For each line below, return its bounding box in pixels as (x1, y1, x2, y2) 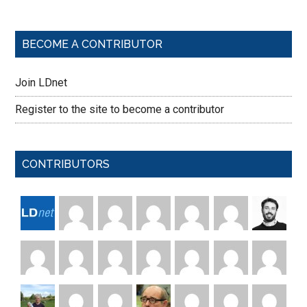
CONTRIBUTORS (22, 158, 110, 171)
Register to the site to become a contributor (15, 103, 225, 116)
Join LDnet (15, 76, 68, 89)
